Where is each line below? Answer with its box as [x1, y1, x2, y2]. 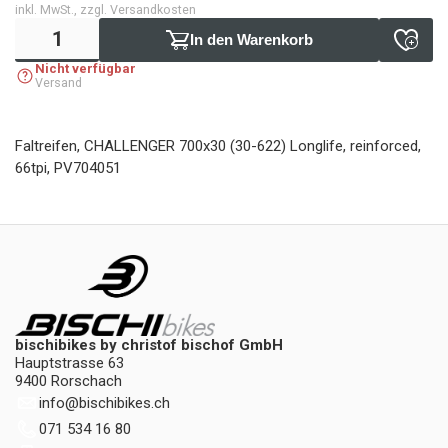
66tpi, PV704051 [15, 159, 121, 177]
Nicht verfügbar [35, 61, 136, 76]
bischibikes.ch [79, 394, 170, 413]
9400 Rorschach [15, 372, 122, 391]
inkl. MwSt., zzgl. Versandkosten [15, 2, 196, 17]
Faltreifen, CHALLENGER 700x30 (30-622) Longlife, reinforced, [15, 137, 421, 155]
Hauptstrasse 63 [15, 354, 124, 373]
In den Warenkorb [189, 31, 313, 48]
